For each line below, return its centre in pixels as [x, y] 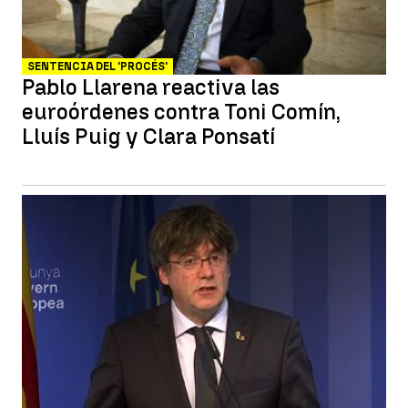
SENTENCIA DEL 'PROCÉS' [97, 66]
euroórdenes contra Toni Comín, [181, 112]
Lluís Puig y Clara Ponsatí [148, 136]
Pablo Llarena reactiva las [151, 87]
